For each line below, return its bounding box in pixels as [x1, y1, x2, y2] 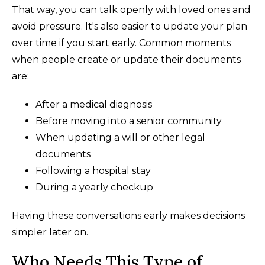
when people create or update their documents [12, 53, 241, 65]
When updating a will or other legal [35, 131, 205, 143]
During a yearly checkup [35, 181, 153, 193]
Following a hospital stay [35, 164, 151, 176]
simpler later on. [12, 226, 88, 238]
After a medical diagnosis [35, 98, 152, 110]
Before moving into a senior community [35, 115, 222, 127]
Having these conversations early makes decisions [12, 209, 245, 221]
